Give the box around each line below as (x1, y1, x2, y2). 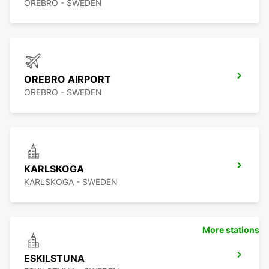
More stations (202, 225, 259, 235)
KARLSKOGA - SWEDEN (24, 177, 118, 187)
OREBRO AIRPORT (24, 73, 111, 86)
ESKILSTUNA (24, 252, 85, 265)
